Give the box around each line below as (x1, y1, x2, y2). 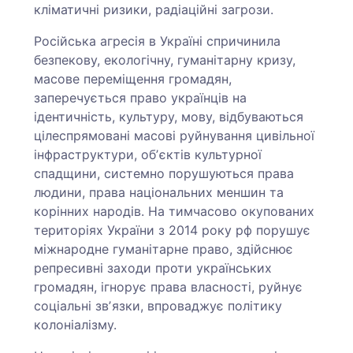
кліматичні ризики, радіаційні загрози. (34, 2, 278, 17)
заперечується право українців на (34, 90, 247, 106)
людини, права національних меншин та (34, 184, 284, 200)
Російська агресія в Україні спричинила (34, 33, 281, 49)
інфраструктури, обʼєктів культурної (34, 147, 262, 162)
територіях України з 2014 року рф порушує (34, 222, 311, 238)
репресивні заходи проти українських (34, 260, 273, 276)
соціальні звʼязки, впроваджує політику (34, 298, 283, 314)
